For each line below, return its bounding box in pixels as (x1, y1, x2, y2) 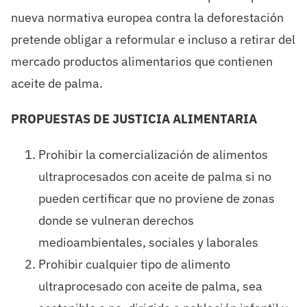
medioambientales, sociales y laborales (38, 234, 258, 251)
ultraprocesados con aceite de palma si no (38, 169, 271, 185)
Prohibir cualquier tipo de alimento (38, 256, 230, 273)
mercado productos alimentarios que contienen (10, 53, 273, 70)
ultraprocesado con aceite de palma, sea (38, 278, 262, 295)
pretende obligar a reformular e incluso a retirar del (10, 32, 295, 48)
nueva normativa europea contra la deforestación (10, 10, 284, 26)
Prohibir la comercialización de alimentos (38, 147, 268, 163)
